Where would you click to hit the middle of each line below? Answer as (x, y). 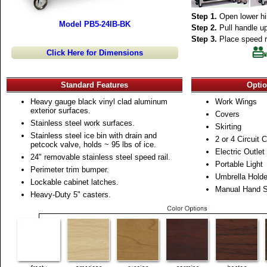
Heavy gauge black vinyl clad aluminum (99, 102)
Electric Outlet (240, 152)
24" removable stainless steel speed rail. (100, 157)
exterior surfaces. (60, 111)
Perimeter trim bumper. (70, 170)
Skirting (228, 127)
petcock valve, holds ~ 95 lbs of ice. (93, 145)
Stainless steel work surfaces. (83, 123)
